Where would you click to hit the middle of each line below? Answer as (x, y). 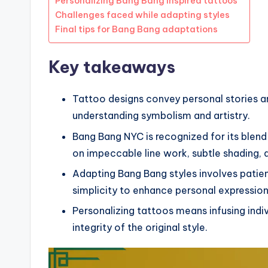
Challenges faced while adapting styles (142, 15)
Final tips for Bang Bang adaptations (136, 30)
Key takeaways (112, 67)
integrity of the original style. (140, 228)
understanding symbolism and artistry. (161, 116)
